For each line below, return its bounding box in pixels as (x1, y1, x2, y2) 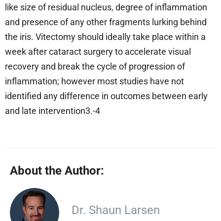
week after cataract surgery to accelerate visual (5, 46, 191, 57)
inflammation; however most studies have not (5, 75, 184, 86)
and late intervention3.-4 (5, 105, 100, 116)
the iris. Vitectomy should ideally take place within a (5, 31, 206, 42)
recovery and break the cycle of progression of (5, 61, 185, 72)
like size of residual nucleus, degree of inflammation (5, 1, 207, 12)
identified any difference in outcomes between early (5, 90, 208, 101)
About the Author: (10, 163, 104, 178)
